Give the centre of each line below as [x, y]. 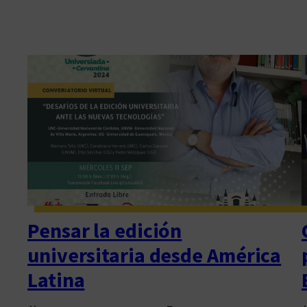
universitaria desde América [155, 255]
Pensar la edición [105, 230]
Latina [56, 280]
